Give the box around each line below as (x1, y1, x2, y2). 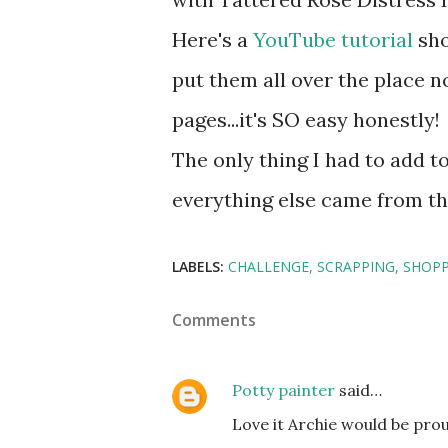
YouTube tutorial (253, 27, 413, 52)
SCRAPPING (317, 257, 395, 276)
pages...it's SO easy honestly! (172, 107, 440, 132)
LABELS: (172, 257, 224, 276)
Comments (172, 309, 256, 331)
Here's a (172, 27, 253, 52)
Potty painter (232, 380, 335, 400)
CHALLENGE (228, 257, 309, 276)
